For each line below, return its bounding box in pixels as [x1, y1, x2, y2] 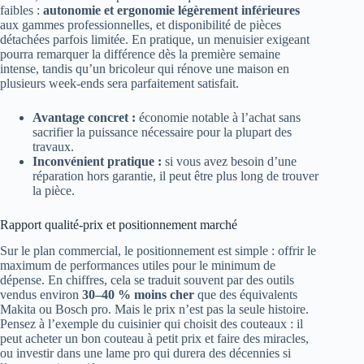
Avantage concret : [32, 110, 136, 124]
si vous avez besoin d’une [162, 154, 297, 168]
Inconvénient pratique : [32, 154, 162, 168]
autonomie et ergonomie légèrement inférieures [43, 2, 300, 17]
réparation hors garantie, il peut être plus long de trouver [32, 168, 318, 183]
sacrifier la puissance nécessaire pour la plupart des [32, 124, 292, 139]
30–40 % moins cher [82, 288, 194, 302]
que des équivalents [194, 288, 297, 302]
